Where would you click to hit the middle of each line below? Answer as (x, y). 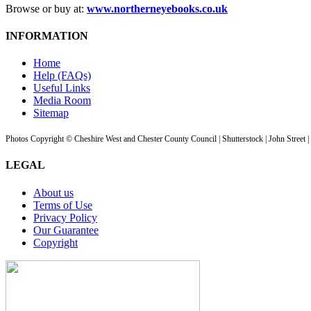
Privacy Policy (65, 217)
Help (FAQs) (62, 76)
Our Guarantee (66, 230)
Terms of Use (63, 205)
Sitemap (51, 113)
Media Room (62, 101)
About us (53, 192)
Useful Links (62, 88)
